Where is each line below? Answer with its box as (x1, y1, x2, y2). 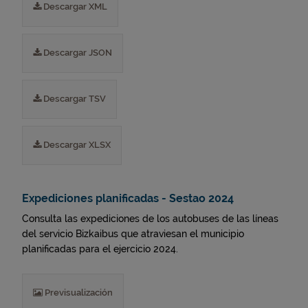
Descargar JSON (41, 47, 112, 58)
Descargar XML (41, 1, 107, 12)
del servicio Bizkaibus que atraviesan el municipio (22, 228, 244, 239)
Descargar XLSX (41, 140, 111, 150)
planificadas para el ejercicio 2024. (22, 243, 178, 254)
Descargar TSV (41, 93, 106, 104)
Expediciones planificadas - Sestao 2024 (22, 192, 234, 205)
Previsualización (43, 287, 113, 298)
